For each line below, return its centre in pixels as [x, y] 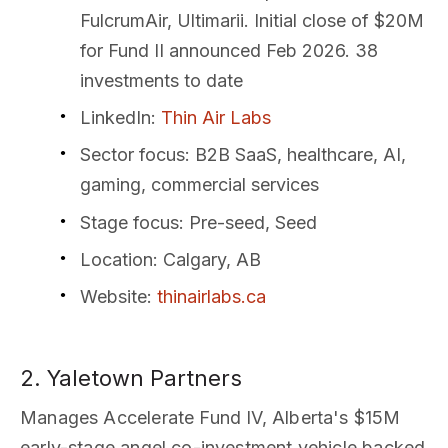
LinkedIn [115, 118]
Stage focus [129, 222]
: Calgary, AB [207, 259]
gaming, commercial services [199, 185]
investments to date [161, 80]
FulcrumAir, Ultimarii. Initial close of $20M [252, 20]
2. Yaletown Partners [131, 378]
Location [116, 259]
